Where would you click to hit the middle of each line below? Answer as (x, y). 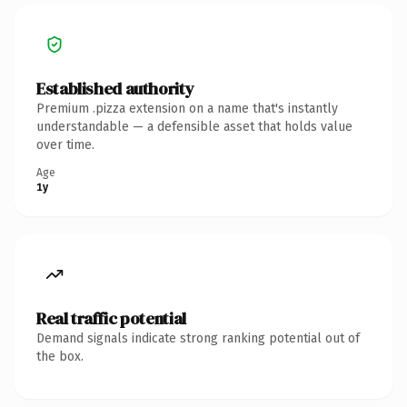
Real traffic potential (111, 318)
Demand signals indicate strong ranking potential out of (198, 338)
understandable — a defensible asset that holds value (194, 126)
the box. (60, 356)
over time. (65, 144)
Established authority (115, 88)
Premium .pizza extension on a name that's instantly (187, 108)
